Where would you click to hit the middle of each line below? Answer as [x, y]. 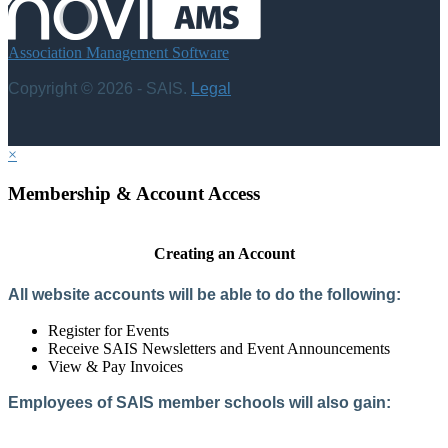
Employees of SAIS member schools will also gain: [199, 403]
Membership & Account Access [134, 193]
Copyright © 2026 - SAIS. [99, 89]
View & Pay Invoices [115, 367]
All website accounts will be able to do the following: [204, 295]
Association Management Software [118, 53]
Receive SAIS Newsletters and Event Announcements [219, 349]
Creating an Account [224, 253]
